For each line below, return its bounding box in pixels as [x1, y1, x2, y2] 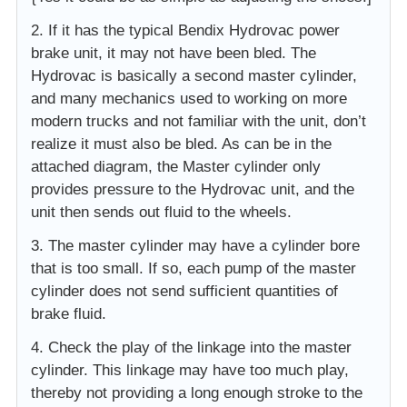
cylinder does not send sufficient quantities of [31, 282, 338, 300]
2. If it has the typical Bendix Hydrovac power [31, 21, 340, 39]
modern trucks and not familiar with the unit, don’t [31, 112, 366, 130]
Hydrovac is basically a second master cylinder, [31, 66, 357, 84]
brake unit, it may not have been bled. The [31, 44, 316, 62]
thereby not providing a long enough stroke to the [31, 383, 362, 402]
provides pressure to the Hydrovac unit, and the [31, 180, 354, 198]
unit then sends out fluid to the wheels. [31, 203, 292, 221]
